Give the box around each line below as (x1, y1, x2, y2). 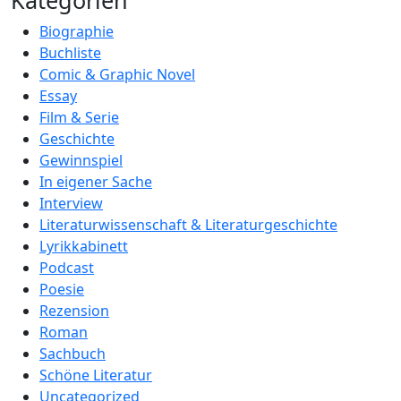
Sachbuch (39, 344, 106, 363)
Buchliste (39, 43, 101, 63)
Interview (39, 193, 103, 213)
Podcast (39, 258, 94, 277)
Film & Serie (39, 107, 119, 127)
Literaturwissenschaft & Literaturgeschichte (39, 215, 337, 235)
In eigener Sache (39, 172, 152, 192)
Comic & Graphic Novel (39, 64, 195, 84)
